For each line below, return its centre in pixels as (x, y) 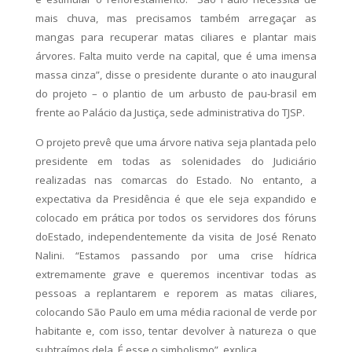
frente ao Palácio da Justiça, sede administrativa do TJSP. (170, 112)
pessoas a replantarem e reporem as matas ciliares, (176, 293)
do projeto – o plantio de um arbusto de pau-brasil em (176, 93)
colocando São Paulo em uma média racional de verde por (176, 312)
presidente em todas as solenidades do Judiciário (176, 161)
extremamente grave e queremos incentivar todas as (176, 274)
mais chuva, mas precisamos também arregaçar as (176, 18)
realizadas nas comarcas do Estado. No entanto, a (176, 180)
